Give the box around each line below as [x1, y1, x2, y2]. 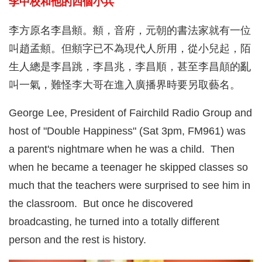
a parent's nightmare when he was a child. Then [9, 143, 235, 156]
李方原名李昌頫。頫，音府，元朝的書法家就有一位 [9, 24, 251, 36]
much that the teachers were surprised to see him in [9, 180, 250, 192]
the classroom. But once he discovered [9, 198, 193, 210]
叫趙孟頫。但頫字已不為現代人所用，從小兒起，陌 [9, 42, 251, 54]
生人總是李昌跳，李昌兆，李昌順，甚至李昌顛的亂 [9, 60, 251, 73]
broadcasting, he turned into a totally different [9, 216, 219, 228]
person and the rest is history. [9, 234, 146, 246]
